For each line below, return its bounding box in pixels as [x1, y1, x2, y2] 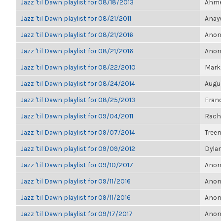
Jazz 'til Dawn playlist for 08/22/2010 [21, 63, 136, 71]
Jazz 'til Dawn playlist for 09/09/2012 [21, 145, 135, 152]
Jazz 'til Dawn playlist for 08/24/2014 [21, 79, 135, 87]
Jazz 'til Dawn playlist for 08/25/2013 [21, 96, 135, 104]
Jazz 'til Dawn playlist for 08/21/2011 [21, 14, 131, 22]
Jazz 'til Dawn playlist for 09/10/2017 [21, 161, 133, 169]
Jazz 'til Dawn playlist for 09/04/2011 [21, 112, 133, 120]
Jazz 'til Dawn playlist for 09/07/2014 [21, 128, 135, 136]
